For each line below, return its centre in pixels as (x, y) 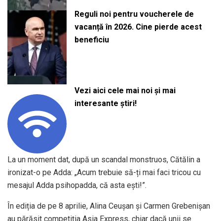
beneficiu (92, 40)
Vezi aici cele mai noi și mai (125, 91)
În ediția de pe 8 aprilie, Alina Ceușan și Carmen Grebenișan (109, 206)
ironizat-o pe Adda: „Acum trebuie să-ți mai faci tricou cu (104, 172)
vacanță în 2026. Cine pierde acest (138, 27)
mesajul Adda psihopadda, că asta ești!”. (77, 185)
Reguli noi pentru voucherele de (134, 14)
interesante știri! (105, 104)
